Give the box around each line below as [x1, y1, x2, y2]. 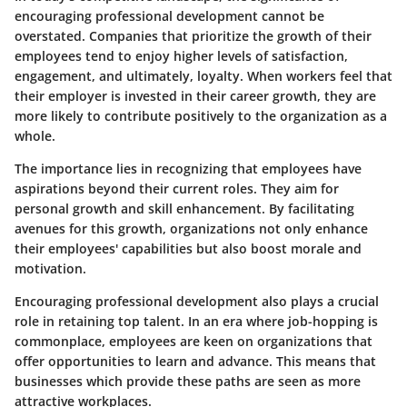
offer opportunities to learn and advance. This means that [15, 352, 376, 370]
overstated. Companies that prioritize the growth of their [15, 26, 372, 45]
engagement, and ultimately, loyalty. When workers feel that [15, 66, 392, 84]
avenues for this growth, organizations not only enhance [15, 219, 368, 237]
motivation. [15, 259, 86, 277]
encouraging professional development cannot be [15, 6, 324, 25]
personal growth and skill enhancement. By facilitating [15, 199, 354, 217]
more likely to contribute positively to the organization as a [15, 106, 387, 124]
